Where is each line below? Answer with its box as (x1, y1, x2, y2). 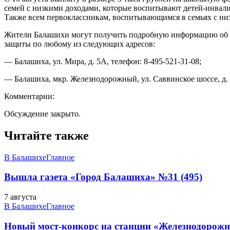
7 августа (4, 193, 36, 202)
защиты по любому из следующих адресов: (4, 39, 155, 48)
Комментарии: (4, 91, 54, 101)
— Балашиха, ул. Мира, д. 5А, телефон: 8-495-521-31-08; (4, 56, 201, 66)
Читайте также (4, 128, 89, 142)
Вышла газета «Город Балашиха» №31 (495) (4, 171, 202, 183)
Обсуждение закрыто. (4, 109, 81, 118)
